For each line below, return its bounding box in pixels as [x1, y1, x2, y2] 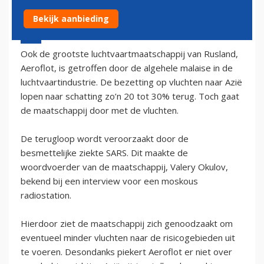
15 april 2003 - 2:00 [21, 25, 90, 37]
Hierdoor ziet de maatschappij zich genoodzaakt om [21, 217, 233, 229]
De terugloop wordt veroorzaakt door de [21, 132, 189, 144]
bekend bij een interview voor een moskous [21, 174, 198, 187]
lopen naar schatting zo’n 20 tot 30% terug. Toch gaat [21, 90, 239, 102]
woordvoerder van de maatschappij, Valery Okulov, [21, 160, 228, 173]
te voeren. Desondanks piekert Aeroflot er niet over [21, 245, 232, 258]
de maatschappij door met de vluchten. [21, 104, 179, 116]
